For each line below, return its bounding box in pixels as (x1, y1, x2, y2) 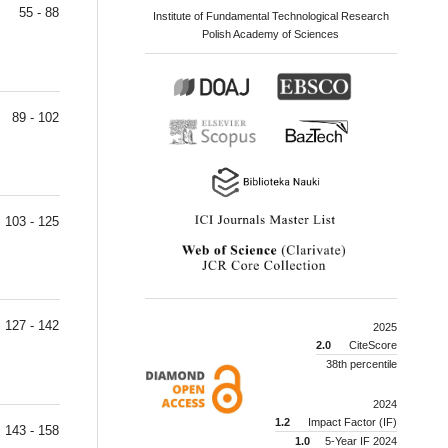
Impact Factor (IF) (304, 415, 397, 428)
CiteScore (345, 339, 397, 352)
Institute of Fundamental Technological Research (152, 10, 389, 23)
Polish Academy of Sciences (202, 28, 340, 41)
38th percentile (325, 358, 397, 371)
